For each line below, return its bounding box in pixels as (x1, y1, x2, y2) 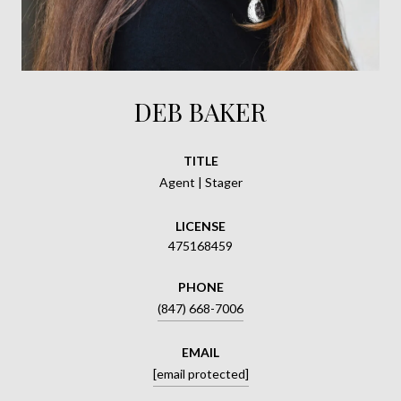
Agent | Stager (158, 174, 243, 190)
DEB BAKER (134, 94, 267, 128)
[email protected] (152, 365, 249, 381)
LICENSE (175, 218, 226, 234)
